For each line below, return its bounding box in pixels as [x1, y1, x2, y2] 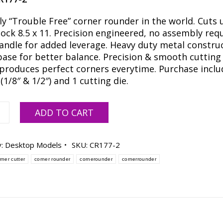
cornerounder [80, 156, 112, 162]
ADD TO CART [35, 107, 94, 118]
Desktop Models [5, 140, 62, 150]
